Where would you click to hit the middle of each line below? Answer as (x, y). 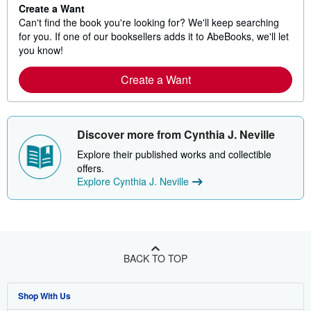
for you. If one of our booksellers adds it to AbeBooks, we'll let (154, 36)
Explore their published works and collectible (174, 154)
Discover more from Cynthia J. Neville (176, 135)
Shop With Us (44, 296)
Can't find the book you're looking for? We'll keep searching (149, 23)
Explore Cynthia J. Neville (133, 182)
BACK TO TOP (155, 259)
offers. (91, 168)
